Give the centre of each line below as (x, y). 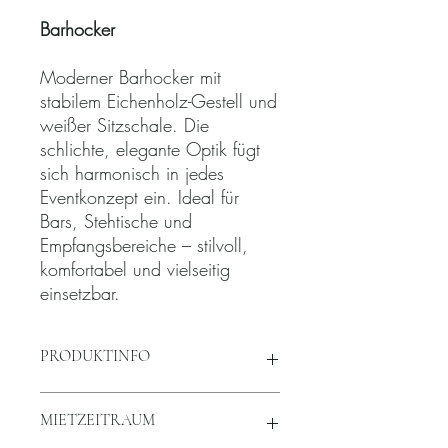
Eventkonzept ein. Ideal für (139, 196)
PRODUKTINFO (95, 355)
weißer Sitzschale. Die (124, 124)
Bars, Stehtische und (116, 220)
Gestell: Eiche (99, 423)
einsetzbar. (80, 292)
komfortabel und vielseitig (135, 268)
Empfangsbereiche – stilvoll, (144, 244)
